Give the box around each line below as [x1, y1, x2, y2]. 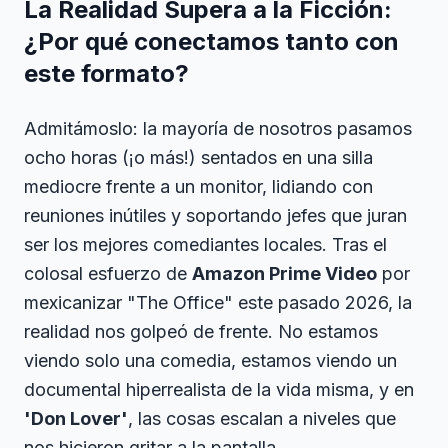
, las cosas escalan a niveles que [128, 407, 396, 429]
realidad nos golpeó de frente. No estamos [24, 320, 378, 342]
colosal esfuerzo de [24, 262, 192, 284]
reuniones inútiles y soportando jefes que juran [24, 204, 407, 226]
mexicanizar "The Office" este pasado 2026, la [24, 291, 412, 313]
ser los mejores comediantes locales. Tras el [24, 233, 387, 255]
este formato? [24, 58, 189, 88]
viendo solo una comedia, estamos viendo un [24, 349, 397, 371]
